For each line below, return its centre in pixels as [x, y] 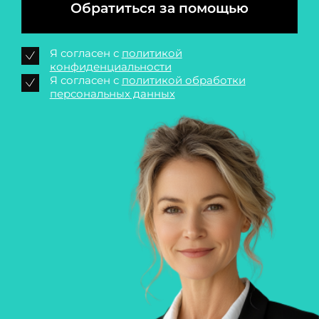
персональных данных [112, 94]
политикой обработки [183, 81]
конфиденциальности [110, 67]
